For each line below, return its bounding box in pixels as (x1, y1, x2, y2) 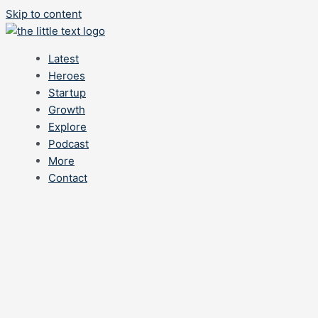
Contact (48, 171, 87, 185)
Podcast (48, 137, 89, 150)
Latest (48, 52, 79, 65)
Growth (48, 103, 85, 116)
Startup (48, 86, 86, 99)
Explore (48, 120, 87, 133)
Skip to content (6, 7, 82, 21)
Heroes (48, 69, 85, 82)
